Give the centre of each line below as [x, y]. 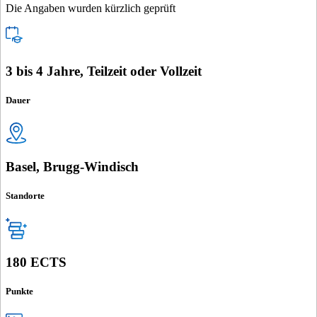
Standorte [25, 196]
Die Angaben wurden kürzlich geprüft [91, 8]
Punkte [19, 292]
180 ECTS [36, 263]
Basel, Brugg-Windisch [72, 167]
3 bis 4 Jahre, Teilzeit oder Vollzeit [104, 71]
